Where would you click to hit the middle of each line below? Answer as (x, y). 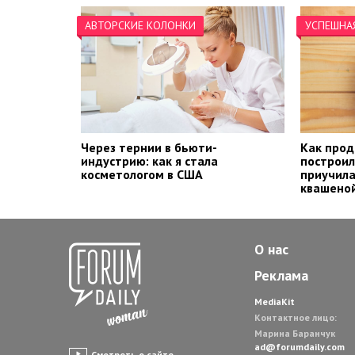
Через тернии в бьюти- (149, 148)
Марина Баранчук (295, 334)
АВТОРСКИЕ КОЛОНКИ (140, 26)
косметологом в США (142, 175)
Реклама (281, 276)
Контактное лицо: (296, 318)
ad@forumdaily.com (300, 347)
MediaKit (275, 302)
